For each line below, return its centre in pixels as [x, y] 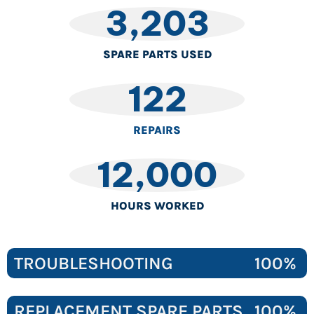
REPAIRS [157, 130]
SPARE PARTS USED [157, 54]
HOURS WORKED [157, 206]
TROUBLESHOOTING [94, 263]
